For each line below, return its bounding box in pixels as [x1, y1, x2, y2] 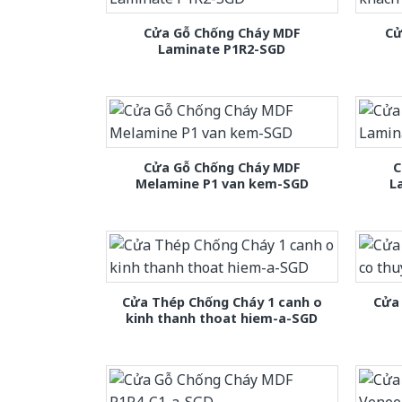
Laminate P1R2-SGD [158, 39, 286, 57]
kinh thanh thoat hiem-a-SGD [126, 310, 319, 328]
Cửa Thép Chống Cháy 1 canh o [121, 293, 322, 311]
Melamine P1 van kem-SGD [135, 174, 309, 192]
